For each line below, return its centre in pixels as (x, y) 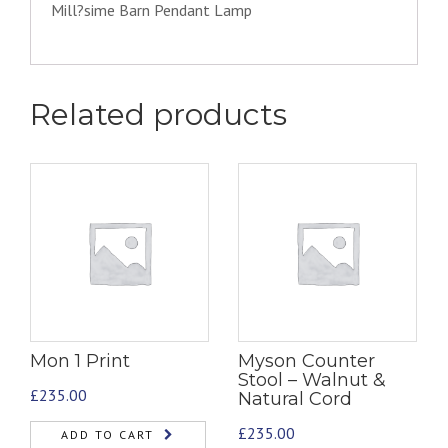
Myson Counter (306, 360)
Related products (158, 114)
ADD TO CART (107, 434)
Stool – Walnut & (312, 379)
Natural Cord (295, 398)
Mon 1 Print (80, 360)
